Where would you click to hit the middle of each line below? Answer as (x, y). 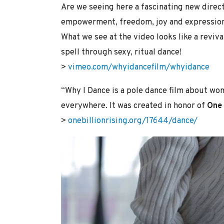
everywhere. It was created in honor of (134, 105)
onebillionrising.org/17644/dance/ (133, 120)
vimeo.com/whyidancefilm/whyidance (139, 67)
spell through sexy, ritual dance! (121, 52)
